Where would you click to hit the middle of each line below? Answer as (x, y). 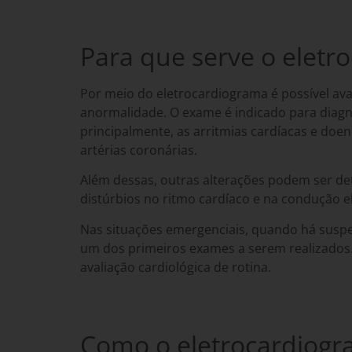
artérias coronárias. (140, 150)
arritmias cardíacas (250, 131)
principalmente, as (137, 131)
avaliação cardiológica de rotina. (177, 267)
